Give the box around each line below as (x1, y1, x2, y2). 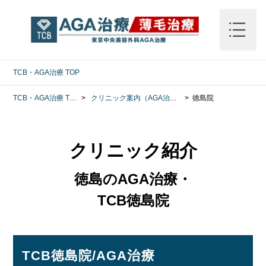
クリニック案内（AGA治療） (91, 94, 170, 102)
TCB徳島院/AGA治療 (22, 248, 155, 263)
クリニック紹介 (69, 140, 197, 160)
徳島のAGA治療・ (74, 170, 192, 187)
